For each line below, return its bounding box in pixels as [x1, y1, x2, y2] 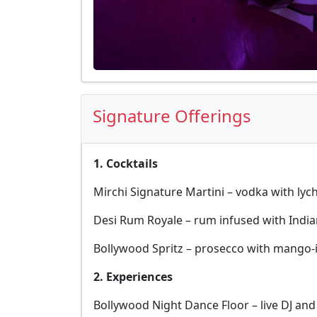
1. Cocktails [93, 155, 158, 171]
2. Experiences [93, 268, 173, 284]
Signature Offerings [93, 103, 251, 127]
